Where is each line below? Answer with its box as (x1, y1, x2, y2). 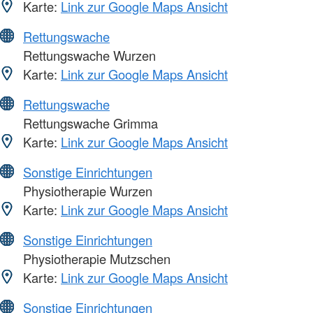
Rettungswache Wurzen (20, 46, 156, 65)
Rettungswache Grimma (20, 114, 158, 133)
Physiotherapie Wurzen (20, 182, 152, 201)
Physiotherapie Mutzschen (20, 249, 170, 268)
